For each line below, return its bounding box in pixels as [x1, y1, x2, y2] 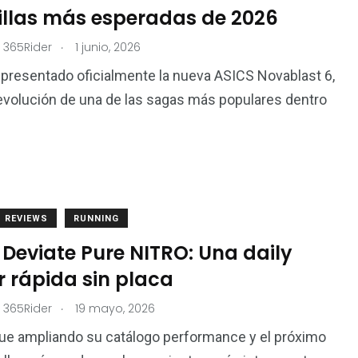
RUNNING [74, 213, 119, 224]
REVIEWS [5, 213, 48, 224]
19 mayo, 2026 [72, 300, 155, 316]
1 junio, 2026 [72, 39, 141, 55]
